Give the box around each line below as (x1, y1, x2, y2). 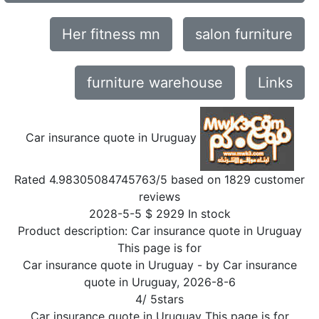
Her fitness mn (62, 26, 160, 43)
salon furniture (195, 26, 293, 43)
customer (251, 172, 305, 187)
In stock (187, 206, 231, 221)
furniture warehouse (87, 74, 223, 91)
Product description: (17, 224, 131, 238)
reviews (139, 189, 180, 204)
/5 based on (156, 172, 224, 187)
